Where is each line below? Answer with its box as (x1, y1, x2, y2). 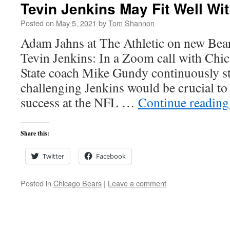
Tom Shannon (108, 17, 155, 28)
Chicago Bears (53, 178, 102, 188)
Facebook (96, 151, 126, 161)
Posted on (21, 17, 54, 28)
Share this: (21, 129, 49, 138)
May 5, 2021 (56, 17, 97, 28)
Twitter (43, 151, 64, 161)
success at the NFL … (21, 93, 138, 111)
